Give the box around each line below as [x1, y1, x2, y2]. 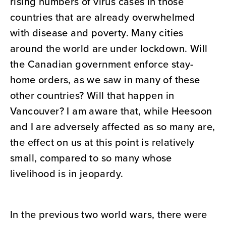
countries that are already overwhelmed [10, 10, 195, 25]
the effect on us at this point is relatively [10, 135, 195, 150]
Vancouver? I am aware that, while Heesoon [10, 103, 212, 119]
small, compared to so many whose [10, 150, 172, 165]
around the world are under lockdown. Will [10, 41, 208, 56]
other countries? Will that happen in [10, 88, 175, 103]
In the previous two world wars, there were [10, 207, 207, 222]
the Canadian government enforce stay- [10, 56, 194, 72]
